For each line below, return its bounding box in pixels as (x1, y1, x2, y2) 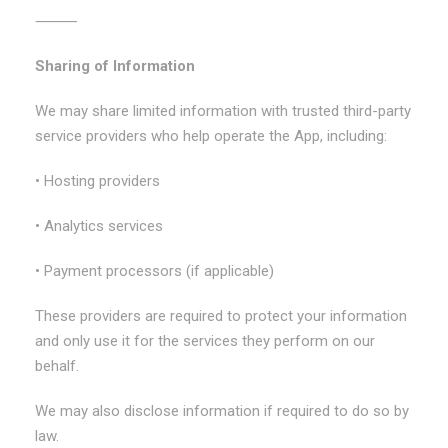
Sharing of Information (35, 57, 195, 75)
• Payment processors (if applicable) (35, 262, 274, 280)
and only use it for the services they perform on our (35, 332, 375, 350)
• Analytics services (35, 217, 163, 235)
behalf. (35, 357, 79, 375)
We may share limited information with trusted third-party (35, 102, 411, 120)
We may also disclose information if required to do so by (35, 402, 409, 420)
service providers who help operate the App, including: (35, 127, 387, 145)
